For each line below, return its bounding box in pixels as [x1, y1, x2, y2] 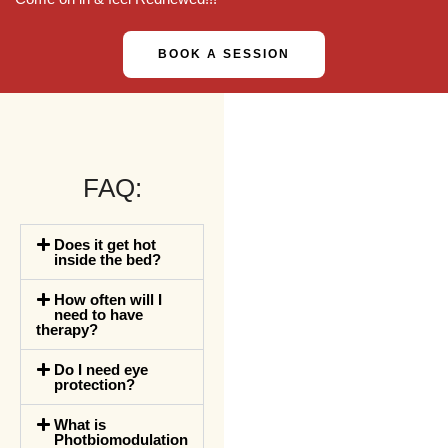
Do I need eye [54, 361, 148, 378]
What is [54, 416, 106, 433]
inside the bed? [54, 251, 161, 268]
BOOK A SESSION [158, 47, 290, 61]
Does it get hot [54, 236, 156, 253]
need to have [54, 306, 143, 323]
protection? [54, 376, 135, 393]
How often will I [54, 291, 162, 308]
